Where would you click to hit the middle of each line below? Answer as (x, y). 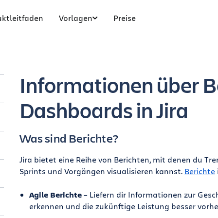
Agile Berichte (55, 195)
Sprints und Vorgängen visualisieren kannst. (102, 171)
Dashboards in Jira (104, 110)
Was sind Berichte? (69, 138)
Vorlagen (76, 18)
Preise (125, 18)
